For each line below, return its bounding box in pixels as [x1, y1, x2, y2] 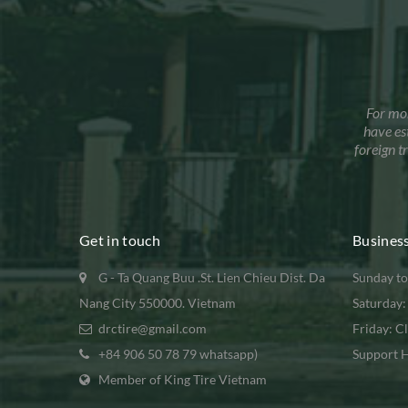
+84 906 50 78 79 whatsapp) [96, 345, 258, 362]
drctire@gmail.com [96, 320, 207, 336]
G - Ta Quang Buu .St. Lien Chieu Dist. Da [96, 269, 325, 285]
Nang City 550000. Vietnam [79, 294, 236, 311]
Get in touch [79, 230, 160, 249]
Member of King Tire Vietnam [98, 371, 267, 387]
